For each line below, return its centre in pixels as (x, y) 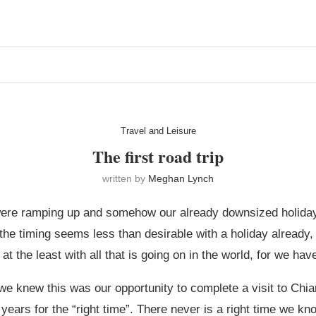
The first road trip (158, 157)
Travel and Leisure (158, 131)
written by (125, 179)
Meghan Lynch (181, 179)
